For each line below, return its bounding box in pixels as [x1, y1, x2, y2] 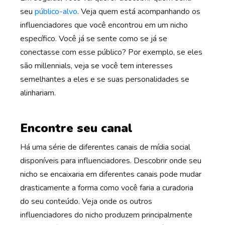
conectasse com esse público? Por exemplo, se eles [20, 47, 202, 58]
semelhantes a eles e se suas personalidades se [20, 74, 189, 85]
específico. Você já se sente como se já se [20, 33, 167, 44]
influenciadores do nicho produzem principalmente [20, 209, 192, 220]
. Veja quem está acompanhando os [77, 6, 200, 17]
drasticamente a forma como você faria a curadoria [20, 182, 193, 193]
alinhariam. [20, 87, 56, 98]
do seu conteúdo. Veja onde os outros [20, 196, 152, 207]
